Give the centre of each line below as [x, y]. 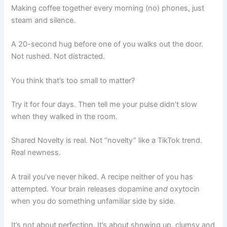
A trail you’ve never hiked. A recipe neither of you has [102, 177]
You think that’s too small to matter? [73, 80]
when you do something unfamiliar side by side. [93, 201]
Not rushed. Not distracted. [58, 56]
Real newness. [36, 153]
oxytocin [184, 189]
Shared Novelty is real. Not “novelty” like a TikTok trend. [107, 141]
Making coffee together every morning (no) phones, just [108, 8]
